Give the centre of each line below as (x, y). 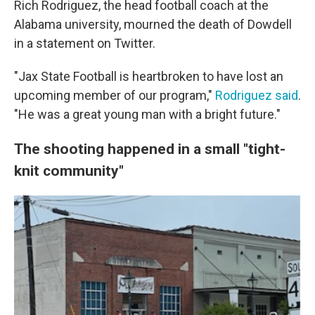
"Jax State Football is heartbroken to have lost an (149, 76)
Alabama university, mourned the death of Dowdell (153, 24)
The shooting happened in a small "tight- (150, 149)
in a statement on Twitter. (85, 43)
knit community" (69, 171)
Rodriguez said (257, 95)
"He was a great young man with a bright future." (147, 114)
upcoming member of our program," (115, 95)
